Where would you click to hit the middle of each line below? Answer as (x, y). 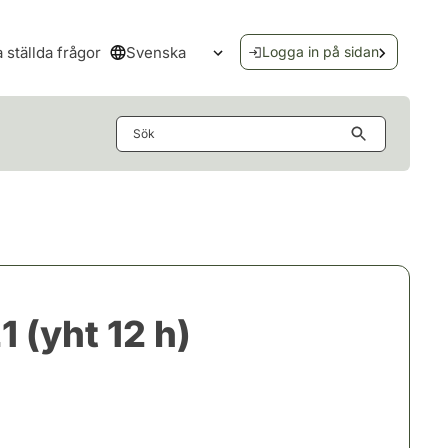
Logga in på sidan (320, 51)
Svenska (155, 52)
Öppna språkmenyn (290, 63)
